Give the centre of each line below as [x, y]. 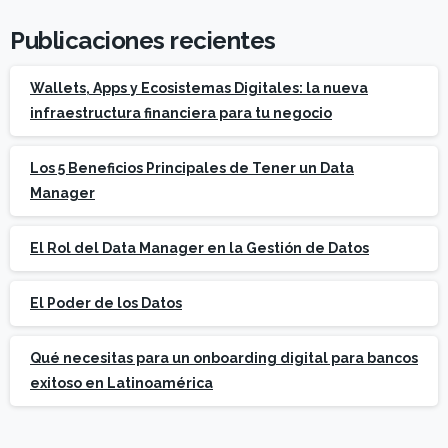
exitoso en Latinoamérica [121, 382]
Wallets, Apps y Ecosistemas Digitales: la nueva [199, 87]
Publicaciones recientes [143, 40]
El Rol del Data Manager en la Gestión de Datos [199, 247]
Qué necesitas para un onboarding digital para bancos [224, 357]
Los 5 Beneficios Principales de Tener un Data [192, 167]
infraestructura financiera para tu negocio [181, 112]
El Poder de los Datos [106, 302]
